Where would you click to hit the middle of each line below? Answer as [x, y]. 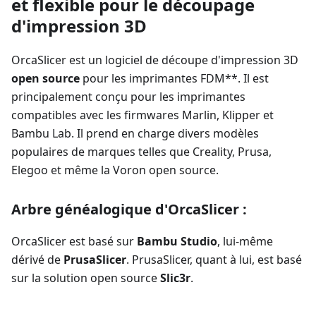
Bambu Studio [177, 242]
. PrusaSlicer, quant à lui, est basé [214, 260]
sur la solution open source [86, 278]
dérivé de [37, 260]
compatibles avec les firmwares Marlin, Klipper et [142, 115]
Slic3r [175, 278]
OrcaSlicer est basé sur [74, 242]
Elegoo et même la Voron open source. [115, 170]
